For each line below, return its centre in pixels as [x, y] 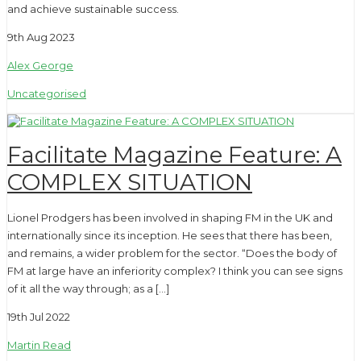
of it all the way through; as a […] [88, 289]
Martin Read [39, 345]
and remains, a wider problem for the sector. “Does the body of [172, 253]
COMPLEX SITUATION [130, 182]
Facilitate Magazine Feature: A [174, 154]
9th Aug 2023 [41, 37]
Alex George [40, 66]
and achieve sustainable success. [93, 9]
